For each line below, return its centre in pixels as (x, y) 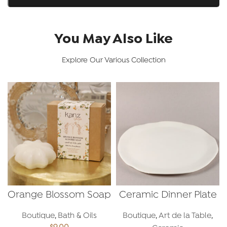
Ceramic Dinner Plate (168, 195)
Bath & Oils (77, 216)
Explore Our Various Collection (113, 60)
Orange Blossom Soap (59, 195)
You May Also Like (113, 39)
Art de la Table (185, 216)
